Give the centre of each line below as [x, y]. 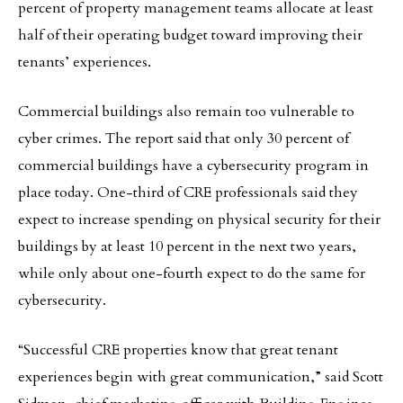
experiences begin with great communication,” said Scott [201, 377]
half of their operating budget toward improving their [190, 35]
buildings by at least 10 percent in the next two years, [187, 246]
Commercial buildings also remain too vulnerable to [186, 112]
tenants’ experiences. [85, 62]
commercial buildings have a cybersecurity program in [193, 166]
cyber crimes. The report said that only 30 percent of [184, 139]
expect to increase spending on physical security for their [199, 219]
